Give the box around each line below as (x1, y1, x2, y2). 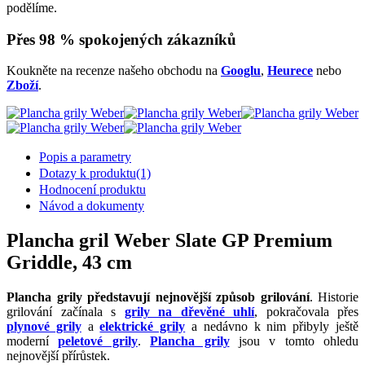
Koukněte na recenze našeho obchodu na (7, 64, 221, 78)
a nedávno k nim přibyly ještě (185, 319, 359, 334)
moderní (7, 334, 59, 349)
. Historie (309, 290, 358, 305)
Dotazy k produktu (39, 166, 136, 181)
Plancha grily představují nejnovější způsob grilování (7, 290, 310, 305)
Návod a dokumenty (39, 199, 144, 213)
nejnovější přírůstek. (7, 349, 110, 363)
